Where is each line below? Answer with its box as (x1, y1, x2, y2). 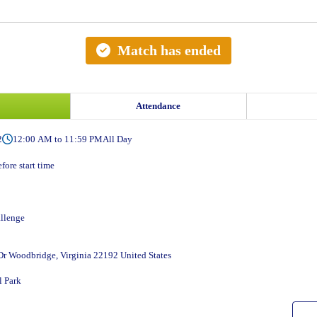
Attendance (136, 100, 181, 111)
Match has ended (117, 42, 221, 58)
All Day (103, 134, 132, 144)
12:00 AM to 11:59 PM (13, 134, 103, 144)
